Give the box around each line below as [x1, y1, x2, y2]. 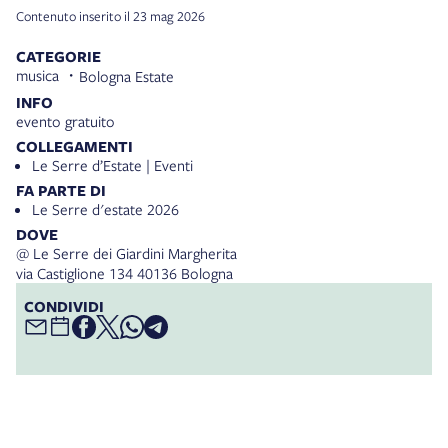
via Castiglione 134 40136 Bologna [16, 263, 233, 284]
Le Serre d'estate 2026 [32, 199, 179, 220]
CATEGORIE [16, 46, 101, 68]
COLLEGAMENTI [16, 136, 133, 158]
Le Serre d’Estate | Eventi [32, 155, 193, 176]
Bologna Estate [79, 66, 174, 87]
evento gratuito [16, 111, 115, 132]
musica [16, 65, 59, 86]
